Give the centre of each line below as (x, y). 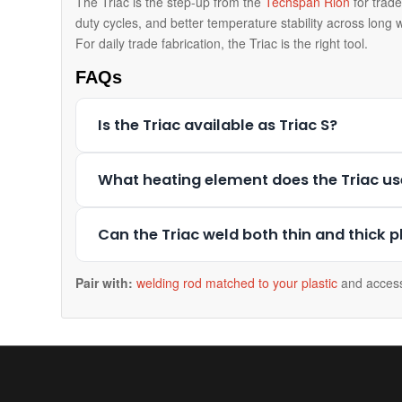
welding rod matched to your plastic (237, 283)
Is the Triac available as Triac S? (218, 126)
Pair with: (105, 283)
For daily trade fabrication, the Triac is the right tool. (222, 44)
